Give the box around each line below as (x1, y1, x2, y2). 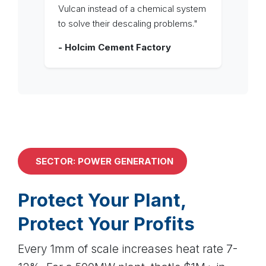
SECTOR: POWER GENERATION (36, 156, 173, 167)
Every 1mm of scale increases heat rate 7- (18, 242, 237, 256)
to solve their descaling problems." (58, 17, 198, 29)
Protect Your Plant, (18, 188, 186, 211)
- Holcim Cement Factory (58, 41, 171, 53)
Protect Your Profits (18, 212, 195, 235)
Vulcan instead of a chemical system (58, 2, 206, 14)
